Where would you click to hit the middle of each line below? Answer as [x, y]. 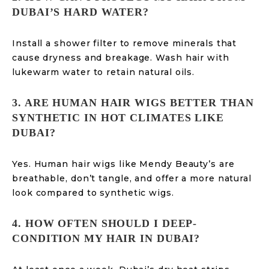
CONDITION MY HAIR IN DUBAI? [106, 238]
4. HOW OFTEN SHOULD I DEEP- [105, 223]
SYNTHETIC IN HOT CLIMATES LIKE [118, 118]
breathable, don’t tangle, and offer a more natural [132, 178]
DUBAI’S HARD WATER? [81, 12]
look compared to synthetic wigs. [93, 193]
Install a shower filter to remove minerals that [125, 43]
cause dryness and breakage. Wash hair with [121, 58]
